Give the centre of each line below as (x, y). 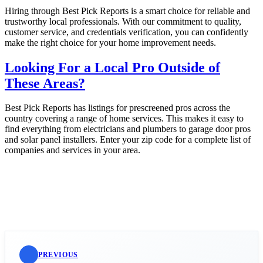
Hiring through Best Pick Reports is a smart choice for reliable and (127, 11)
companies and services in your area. (73, 150)
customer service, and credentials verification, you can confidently (127, 32)
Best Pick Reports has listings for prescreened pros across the (117, 108)
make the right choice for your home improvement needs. (110, 42)
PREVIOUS (58, 254)
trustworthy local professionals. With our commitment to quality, (123, 21)
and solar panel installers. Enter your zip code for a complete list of (128, 140)
